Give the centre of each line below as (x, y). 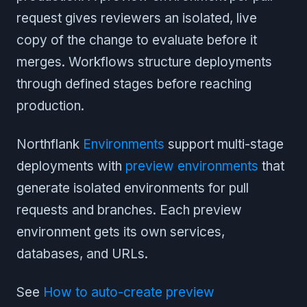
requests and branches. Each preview (129, 210)
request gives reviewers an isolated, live (137, 18)
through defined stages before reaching (134, 84)
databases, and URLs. (82, 254)
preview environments (192, 166)
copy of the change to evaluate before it (137, 40)
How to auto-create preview (129, 292)
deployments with (71, 166)
